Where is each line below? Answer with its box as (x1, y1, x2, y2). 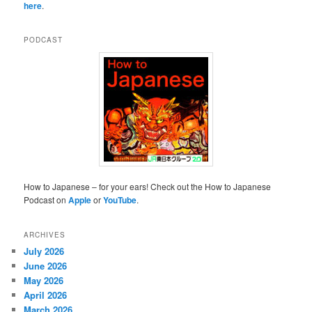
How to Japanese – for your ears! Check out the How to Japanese (24, 180, 272, 193)
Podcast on (24, 194, 69, 206)
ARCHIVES (24, 229, 66, 240)
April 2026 (24, 288, 68, 302)
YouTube (103, 194, 137, 207)
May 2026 (24, 273, 64, 287)
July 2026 (24, 244, 65, 258)
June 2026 (24, 258, 68, 272)
